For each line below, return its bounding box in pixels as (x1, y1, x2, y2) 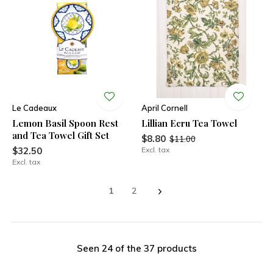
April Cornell (141, 103, 188, 113)
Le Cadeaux (12, 103, 57, 113)
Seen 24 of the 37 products (76, 243, 197, 254)
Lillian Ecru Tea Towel (141, 117, 237, 129)
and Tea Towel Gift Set (12, 129, 109, 141)
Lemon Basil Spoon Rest (12, 117, 118, 129)
